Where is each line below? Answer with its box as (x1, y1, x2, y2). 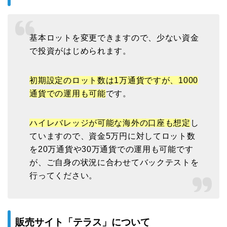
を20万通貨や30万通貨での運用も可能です (29, 145, 194, 154)
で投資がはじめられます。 (29, 47, 131, 56)
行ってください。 (29, 171, 97, 180)
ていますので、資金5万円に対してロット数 (29, 132, 196, 141)
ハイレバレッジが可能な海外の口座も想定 (29, 119, 191, 128)
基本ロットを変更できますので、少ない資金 (29, 33, 199, 43)
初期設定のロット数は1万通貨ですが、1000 (29, 76, 199, 85)
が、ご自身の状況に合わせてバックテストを (29, 158, 199, 167)
